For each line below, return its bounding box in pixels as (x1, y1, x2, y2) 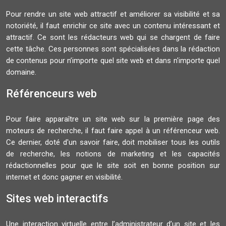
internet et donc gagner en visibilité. (6, 173, 123, 182)
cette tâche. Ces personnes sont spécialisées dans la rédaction (6, 44, 220, 53)
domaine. (6, 68, 36, 77)
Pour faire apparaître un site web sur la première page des (6, 115, 220, 124)
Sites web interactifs (6, 192, 108, 205)
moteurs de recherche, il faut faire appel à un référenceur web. (6, 126, 220, 135)
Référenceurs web (6, 87, 97, 100)
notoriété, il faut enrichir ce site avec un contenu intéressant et (6, 21, 220, 30)
